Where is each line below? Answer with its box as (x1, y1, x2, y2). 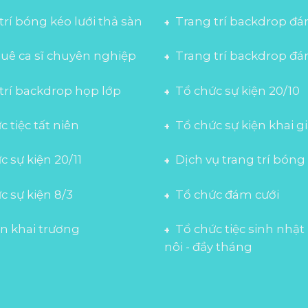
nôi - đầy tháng (164, 240, 252, 254)
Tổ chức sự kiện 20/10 (175, 83, 300, 98)
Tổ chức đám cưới (175, 187, 279, 201)
